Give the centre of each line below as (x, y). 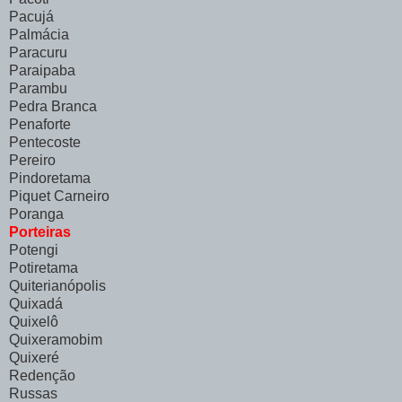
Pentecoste (45, 143)
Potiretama (44, 268)
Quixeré (34, 358)
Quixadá (36, 304)
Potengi (34, 250)
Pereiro (32, 161)
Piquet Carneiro (59, 197)
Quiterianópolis (57, 286)
